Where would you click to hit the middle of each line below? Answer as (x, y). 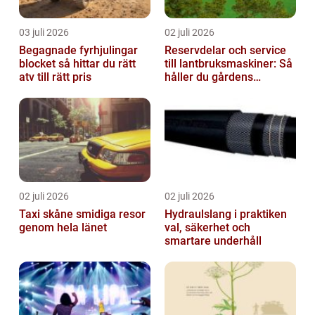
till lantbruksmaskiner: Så (229, 64)
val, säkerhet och (207, 228)
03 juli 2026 (44, 33)
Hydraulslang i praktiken (226, 214)
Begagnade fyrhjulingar (78, 51)
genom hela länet (63, 228)
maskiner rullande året (222, 91)
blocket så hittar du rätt (39, 64)
